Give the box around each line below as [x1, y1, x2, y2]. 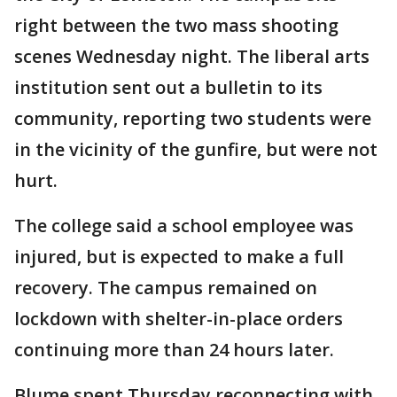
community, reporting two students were [14, 106, 371, 130]
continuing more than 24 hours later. [14, 338, 334, 362]
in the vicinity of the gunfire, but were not [14, 137, 378, 161]
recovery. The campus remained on [14, 276, 317, 300]
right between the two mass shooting [14, 13, 339, 37]
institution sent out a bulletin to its [14, 75, 323, 99]
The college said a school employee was [14, 214, 354, 237]
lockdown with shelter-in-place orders [14, 307, 343, 331]
